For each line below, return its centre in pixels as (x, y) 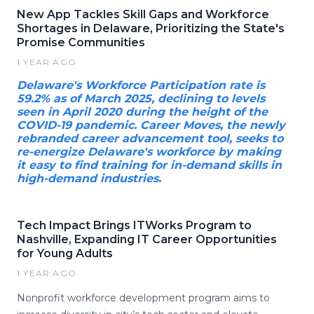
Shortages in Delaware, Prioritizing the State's (151, 28)
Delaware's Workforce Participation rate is (141, 85)
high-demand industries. (89, 178)
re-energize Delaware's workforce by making (149, 152)
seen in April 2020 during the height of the (142, 112)
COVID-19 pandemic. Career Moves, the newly (151, 125)
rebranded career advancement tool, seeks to (150, 138)
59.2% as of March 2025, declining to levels (141, 98)
